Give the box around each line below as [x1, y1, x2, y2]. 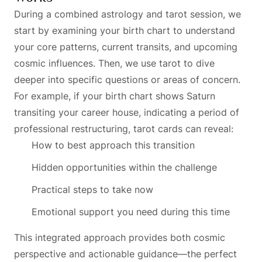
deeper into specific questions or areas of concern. [14, 73, 240, 85]
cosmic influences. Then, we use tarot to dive [14, 57, 215, 69]
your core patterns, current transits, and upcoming [14, 40, 237, 53]
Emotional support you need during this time [32, 205, 230, 218]
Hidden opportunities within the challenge [32, 161, 217, 173]
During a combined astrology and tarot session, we [14, 8, 241, 20]
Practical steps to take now [32, 183, 153, 195]
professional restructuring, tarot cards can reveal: [14, 122, 233, 135]
